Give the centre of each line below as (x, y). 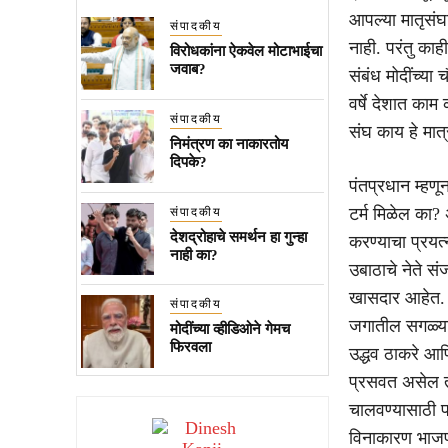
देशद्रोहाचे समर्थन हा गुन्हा (238, 236)
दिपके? (188, 161)
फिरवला (190, 347)
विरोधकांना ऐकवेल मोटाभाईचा (245, 50)
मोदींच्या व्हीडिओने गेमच (229, 329)
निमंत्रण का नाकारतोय (228, 143)
